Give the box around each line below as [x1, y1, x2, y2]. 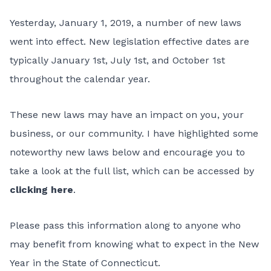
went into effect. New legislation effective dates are [10, 36, 249, 47]
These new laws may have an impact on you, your [10, 109, 244, 120]
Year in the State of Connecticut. [10, 257, 160, 269]
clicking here [10, 184, 73, 195]
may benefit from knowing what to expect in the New [10, 238, 259, 250]
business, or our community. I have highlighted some [10, 128, 258, 139]
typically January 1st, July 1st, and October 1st [10, 54, 225, 66]
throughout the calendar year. [10, 73, 150, 85]
